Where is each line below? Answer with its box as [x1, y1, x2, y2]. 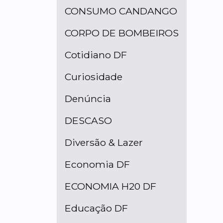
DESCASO [65, 114, 112, 127]
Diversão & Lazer [65, 136, 143, 149]
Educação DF [65, 202, 128, 215]
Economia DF [65, 158, 130, 171]
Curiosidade [65, 71, 122, 83]
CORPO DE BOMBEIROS [65, 27, 179, 39]
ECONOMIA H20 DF [65, 180, 156, 193]
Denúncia [65, 93, 111, 105]
